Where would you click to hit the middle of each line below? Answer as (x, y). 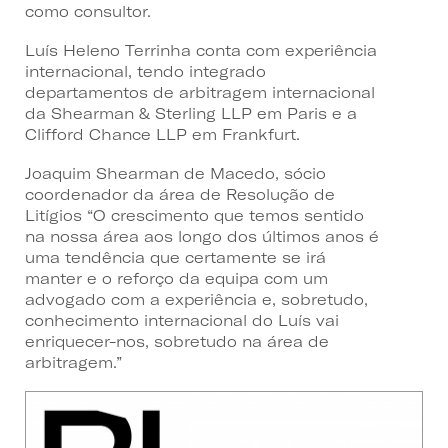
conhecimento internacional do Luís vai (182, 320)
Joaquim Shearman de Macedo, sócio (175, 173)
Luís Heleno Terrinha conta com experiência (201, 50)
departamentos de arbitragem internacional (200, 92)
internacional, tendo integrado (145, 71)
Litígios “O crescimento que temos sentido (194, 215)
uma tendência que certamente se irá (175, 257)
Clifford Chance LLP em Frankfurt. (162, 134)
